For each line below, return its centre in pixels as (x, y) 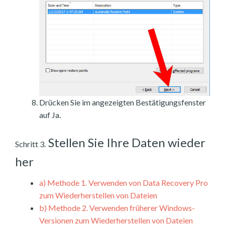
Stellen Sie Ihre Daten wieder (126, 143)
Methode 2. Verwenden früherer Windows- (121, 208)
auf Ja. (50, 115)
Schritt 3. (30, 144)
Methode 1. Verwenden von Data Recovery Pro (127, 183)
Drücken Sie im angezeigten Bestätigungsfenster (123, 102)
